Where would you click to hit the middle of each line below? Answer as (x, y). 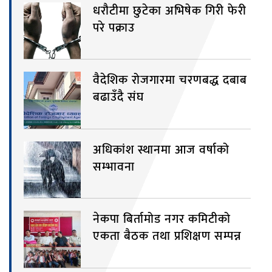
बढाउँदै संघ (118, 97)
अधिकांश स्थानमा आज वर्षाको (161, 150)
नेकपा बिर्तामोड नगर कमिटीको (161, 219)
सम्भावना (114, 167)
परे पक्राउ (114, 28)
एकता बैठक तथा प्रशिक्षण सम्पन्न (167, 236)
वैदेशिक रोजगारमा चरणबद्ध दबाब (170, 80)
